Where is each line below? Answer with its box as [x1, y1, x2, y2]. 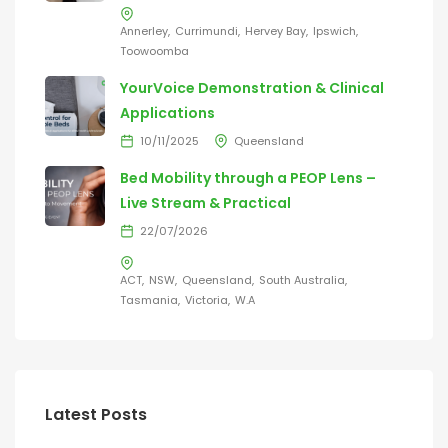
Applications [120, 103, 215, 124]
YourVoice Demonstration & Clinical [120, 78, 384, 99]
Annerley [120, 23, 168, 40]
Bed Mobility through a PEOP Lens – [120, 168, 376, 189]
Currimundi [175, 23, 238, 40]
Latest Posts [45, 403, 147, 427]
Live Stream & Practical [120, 193, 291, 214]
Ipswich [313, 23, 356, 40]
